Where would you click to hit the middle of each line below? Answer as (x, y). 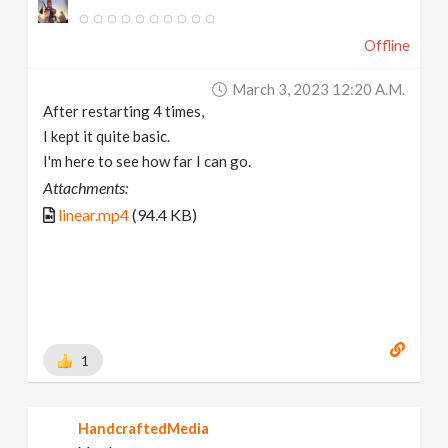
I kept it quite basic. (107, 136)
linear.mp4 (94, 215)
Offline (386, 46)
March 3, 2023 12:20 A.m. (318, 89)
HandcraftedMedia (144, 428)
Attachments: (86, 188)
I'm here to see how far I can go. (147, 161)
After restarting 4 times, (124, 111)
